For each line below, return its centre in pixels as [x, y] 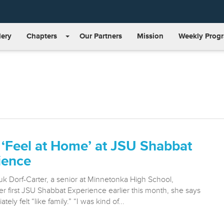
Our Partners [101, 36]
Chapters [42, 36]
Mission [150, 36]
